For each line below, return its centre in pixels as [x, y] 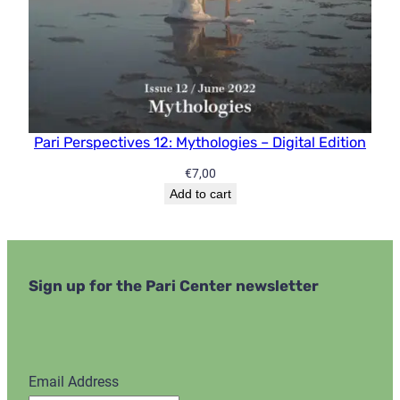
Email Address [74, 381]
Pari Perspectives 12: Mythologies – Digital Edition [200, 142]
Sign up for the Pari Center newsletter [174, 286]
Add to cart [200, 193]
